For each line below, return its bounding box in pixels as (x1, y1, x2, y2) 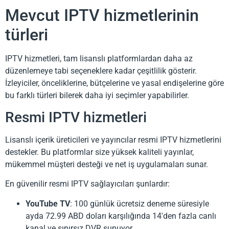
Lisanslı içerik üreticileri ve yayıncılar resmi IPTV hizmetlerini (5, 134, 221, 145)
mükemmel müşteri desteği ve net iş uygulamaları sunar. (5, 159, 208, 169)
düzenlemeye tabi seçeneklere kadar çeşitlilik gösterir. (5, 65, 197, 76)
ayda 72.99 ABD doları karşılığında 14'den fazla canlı (26, 211, 216, 221)
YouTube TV (26, 198, 70, 209)
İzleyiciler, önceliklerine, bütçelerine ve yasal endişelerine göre (5, 78, 224, 88)
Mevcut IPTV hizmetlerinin (5, 5, 199, 25)
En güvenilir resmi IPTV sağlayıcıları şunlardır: (5, 179, 170, 189)
